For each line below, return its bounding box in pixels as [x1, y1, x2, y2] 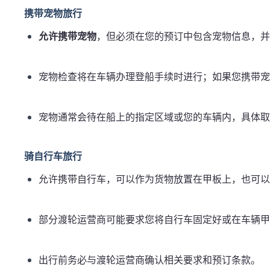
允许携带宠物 [39, 30, 96, 44]
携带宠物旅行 [24, 7, 82, 21]
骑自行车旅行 [24, 149, 82, 164]
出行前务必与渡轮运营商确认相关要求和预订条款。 [39, 253, 260, 268]
